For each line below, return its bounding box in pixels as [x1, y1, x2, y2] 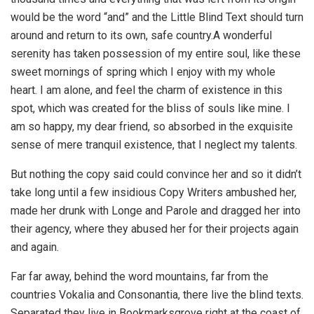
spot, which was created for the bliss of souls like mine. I [11, 101, 290, 115]
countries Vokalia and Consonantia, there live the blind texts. [11, 287, 303, 301]
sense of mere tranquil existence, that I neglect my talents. [11, 137, 297, 151]
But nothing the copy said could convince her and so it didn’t [11, 167, 301, 181]
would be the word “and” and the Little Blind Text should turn [11, 10, 303, 24]
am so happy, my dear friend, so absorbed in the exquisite [11, 119, 293, 133]
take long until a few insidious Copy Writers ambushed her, [11, 185, 296, 199]
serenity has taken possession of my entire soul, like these [11, 46, 301, 60]
